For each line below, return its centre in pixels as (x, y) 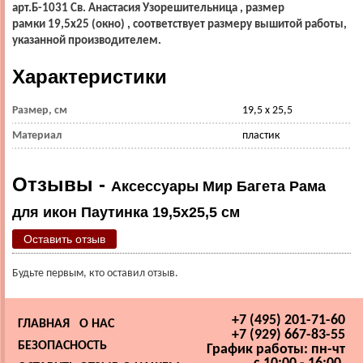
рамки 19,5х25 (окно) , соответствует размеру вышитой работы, (179, 24)
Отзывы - (62, 184)
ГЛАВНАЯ (44, 324)
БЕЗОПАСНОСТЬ (62, 346)
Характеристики (90, 76)
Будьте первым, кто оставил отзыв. (95, 273)
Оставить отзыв (64, 239)
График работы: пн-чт (276, 349)
